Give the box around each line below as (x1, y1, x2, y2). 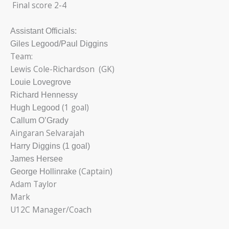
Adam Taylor (10, 178, 57, 190)
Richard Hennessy (10, 90, 78, 100)
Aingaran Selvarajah (10, 127, 84, 139)
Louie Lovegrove (10, 78, 73, 87)
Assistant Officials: (10, 27, 77, 36)
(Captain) (79, 166, 112, 177)
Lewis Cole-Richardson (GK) (10, 63, 114, 75)
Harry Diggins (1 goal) (10, 142, 90, 151)
